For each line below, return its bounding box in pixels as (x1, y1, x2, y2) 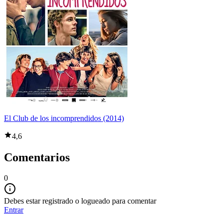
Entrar (4, 206, 23, 215)
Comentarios (4, 150, 70, 164)
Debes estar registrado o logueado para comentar (4, 197, 156, 206)
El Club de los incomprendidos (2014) (4, 113, 124, 122)
